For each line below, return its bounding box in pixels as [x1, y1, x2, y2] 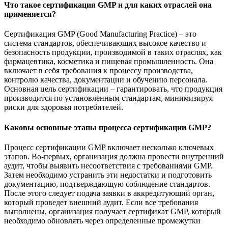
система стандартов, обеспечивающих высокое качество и [4, 39, 206, 48]
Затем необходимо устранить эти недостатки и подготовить [4, 170, 212, 180]
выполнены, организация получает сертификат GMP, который [4, 207, 221, 216]
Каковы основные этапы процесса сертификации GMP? [4, 123, 211, 132]
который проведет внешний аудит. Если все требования [4, 198, 198, 207]
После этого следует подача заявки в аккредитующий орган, [4, 189, 214, 198]
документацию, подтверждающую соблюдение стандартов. [4, 180, 210, 189]
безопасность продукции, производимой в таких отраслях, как [4, 48, 222, 57]
